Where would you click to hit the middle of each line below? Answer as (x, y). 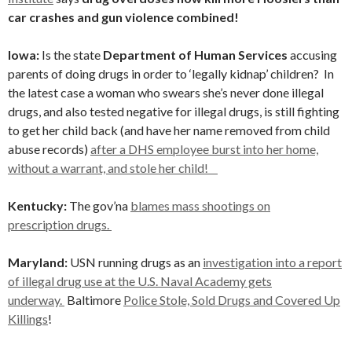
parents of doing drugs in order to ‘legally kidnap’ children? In (171, 73)
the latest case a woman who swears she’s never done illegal (166, 92)
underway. (36, 300)
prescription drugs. (60, 224)
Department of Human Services (195, 55)
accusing (312, 55)
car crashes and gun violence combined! (123, 17)
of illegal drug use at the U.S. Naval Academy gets (140, 281)
